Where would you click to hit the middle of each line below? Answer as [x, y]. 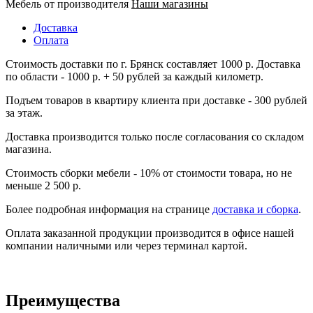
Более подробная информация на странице [109, 209]
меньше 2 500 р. [43, 185]
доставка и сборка [255, 209]
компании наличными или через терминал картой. [126, 245]
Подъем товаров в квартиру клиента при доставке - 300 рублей [156, 100]
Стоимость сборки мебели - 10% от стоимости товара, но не [149, 173]
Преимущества [63, 300]
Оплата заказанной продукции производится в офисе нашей [150, 233]
